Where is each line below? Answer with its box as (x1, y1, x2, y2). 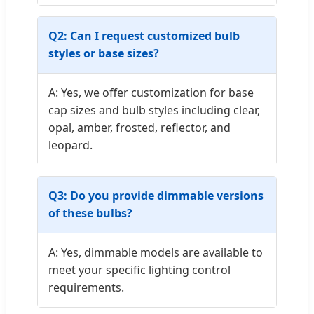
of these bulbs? (48, 205, 132, 221)
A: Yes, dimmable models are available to (48, 244, 263, 260)
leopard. (48, 137, 93, 153)
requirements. (48, 279, 124, 295)
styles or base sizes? (48, 45, 159, 61)
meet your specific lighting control (48, 261, 231, 278)
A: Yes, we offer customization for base (48, 84, 254, 100)
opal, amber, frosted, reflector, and (48, 119, 231, 135)
